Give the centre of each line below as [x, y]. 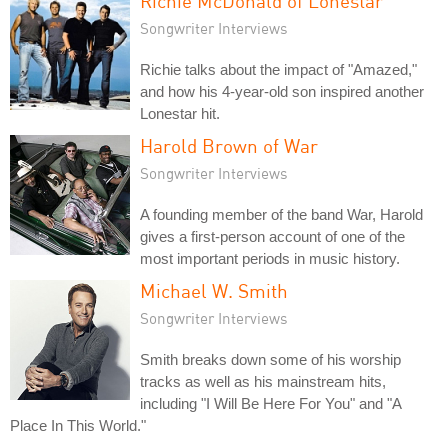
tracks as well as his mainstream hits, [263, 381]
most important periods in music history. [270, 258]
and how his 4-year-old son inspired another [282, 91]
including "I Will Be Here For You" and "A [270, 403]
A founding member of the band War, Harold [281, 214]
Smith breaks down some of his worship [270, 359]
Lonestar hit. [180, 113]
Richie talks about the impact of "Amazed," [278, 69]
